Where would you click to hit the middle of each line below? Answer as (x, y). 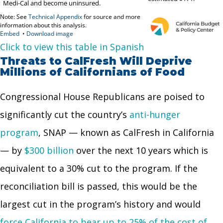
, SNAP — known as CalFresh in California (126, 132)
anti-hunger (155, 114)
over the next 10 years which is (141, 150)
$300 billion (49, 150)
